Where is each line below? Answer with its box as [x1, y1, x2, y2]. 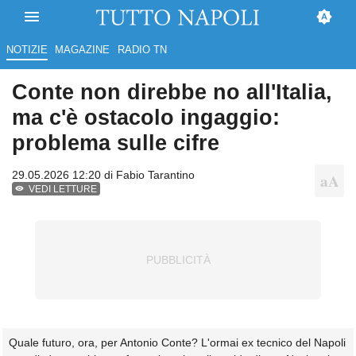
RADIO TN [117, 44, 167, 56]
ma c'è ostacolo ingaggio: [12, 105, 280, 130]
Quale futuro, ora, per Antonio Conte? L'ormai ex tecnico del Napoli [9, 336, 346, 350]
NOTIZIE [6, 44, 48, 56]
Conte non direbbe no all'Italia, [12, 79, 332, 105]
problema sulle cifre [12, 130, 219, 156]
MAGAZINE [55, 44, 110, 56]
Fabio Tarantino [116, 168, 195, 182]
